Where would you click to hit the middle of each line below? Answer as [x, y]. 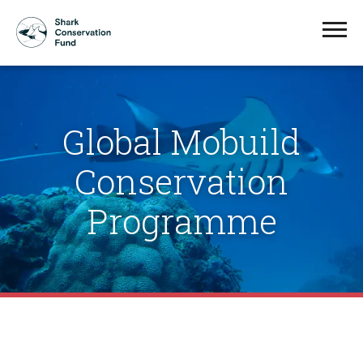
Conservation [181, 181]
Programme [181, 221]
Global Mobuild [181, 141]
